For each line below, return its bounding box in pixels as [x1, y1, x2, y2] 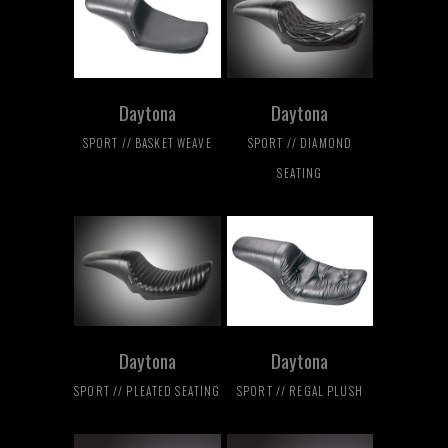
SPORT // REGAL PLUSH [237, 382, 363, 400]
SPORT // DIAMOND [247, 134, 353, 152]
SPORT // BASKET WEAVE [82, 134, 212, 152]
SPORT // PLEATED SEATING [74, 382, 221, 400]
